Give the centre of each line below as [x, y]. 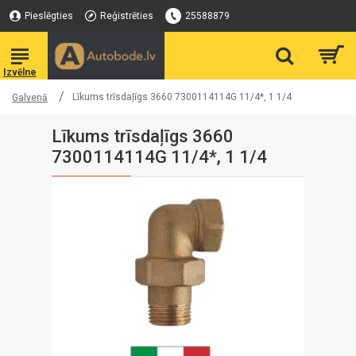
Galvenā [30, 98]
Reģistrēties [127, 16]
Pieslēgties [49, 16]
